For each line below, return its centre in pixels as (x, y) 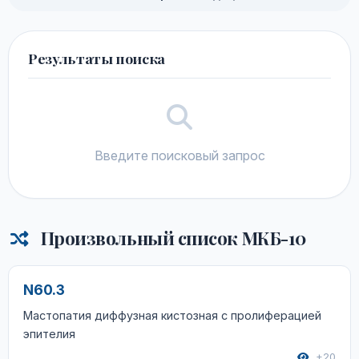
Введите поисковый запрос (179, 155)
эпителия (49, 334)
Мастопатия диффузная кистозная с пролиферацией (172, 315)
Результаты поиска (97, 58)
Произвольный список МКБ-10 (171, 238)
